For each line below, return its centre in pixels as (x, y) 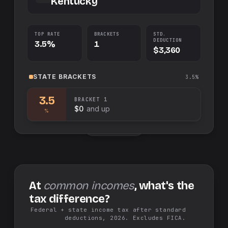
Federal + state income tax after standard (108, 210)
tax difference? (69, 199)
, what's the (164, 186)
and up (98, 108)
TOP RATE (48, 34)
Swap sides (118, 127)
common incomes (89, 186)
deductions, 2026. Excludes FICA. (125, 218)
